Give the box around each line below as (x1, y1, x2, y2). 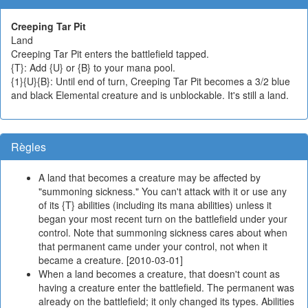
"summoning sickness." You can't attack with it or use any (38, 184, 287, 198)
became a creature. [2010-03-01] (38, 253, 183, 267)
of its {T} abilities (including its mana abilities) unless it (38, 198, 272, 212)
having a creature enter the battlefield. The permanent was (38, 280, 294, 294)
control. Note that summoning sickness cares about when (38, 225, 287, 239)
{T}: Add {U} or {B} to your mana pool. (11, 60, 175, 74)
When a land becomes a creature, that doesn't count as (38, 267, 280, 280)
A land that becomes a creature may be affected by (38, 170, 261, 184)
